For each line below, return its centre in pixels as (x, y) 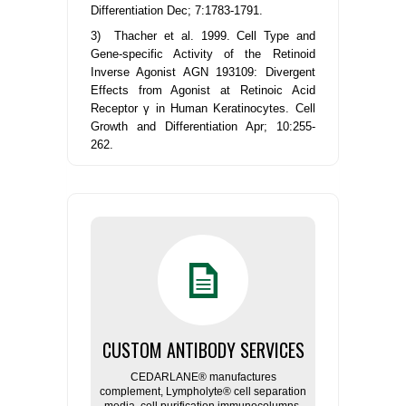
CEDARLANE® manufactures (203, 377)
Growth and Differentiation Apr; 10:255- (203, 127)
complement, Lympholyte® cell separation (203, 392)
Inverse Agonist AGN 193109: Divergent (203, 72)
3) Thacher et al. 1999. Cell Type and (203, 36)
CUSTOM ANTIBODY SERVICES (203, 350)
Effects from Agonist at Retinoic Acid (203, 91)
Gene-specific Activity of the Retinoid (203, 54)
